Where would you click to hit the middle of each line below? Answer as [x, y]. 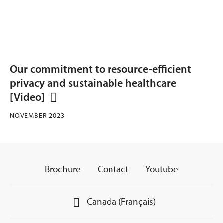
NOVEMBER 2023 [37, 116]
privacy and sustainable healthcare [93, 83]
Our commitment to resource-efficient [101, 69]
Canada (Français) [121, 201]
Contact [113, 169]
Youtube [162, 169]
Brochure [63, 169]
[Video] [27, 97]
